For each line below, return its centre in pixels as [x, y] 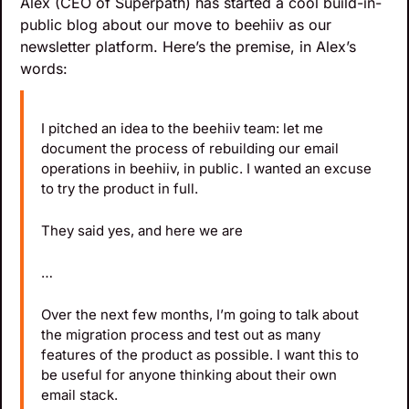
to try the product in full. [120, 189]
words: [44, 69]
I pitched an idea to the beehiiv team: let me [182, 129]
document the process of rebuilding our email [190, 149]
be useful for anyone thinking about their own [189, 375]
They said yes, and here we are [142, 231]
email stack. [79, 395]
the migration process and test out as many [181, 335]
